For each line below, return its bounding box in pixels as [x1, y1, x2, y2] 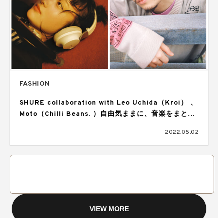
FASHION [19, 80, 50, 88]
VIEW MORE [89, 205, 129, 213]
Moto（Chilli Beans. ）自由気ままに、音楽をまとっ [19, 110, 195, 118]
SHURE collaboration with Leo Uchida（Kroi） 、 [19, 99, 198, 107]
